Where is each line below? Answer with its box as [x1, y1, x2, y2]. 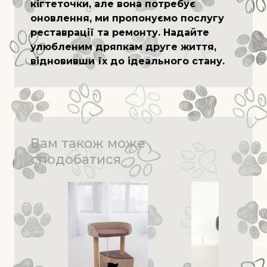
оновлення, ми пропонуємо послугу [30, 13, 224, 24]
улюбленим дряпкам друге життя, [30, 41, 216, 53]
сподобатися [30, 151, 121, 168]
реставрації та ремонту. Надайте [30, 27, 209, 39]
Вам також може [30, 135, 145, 152]
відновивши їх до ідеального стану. [30, 55, 225, 67]
